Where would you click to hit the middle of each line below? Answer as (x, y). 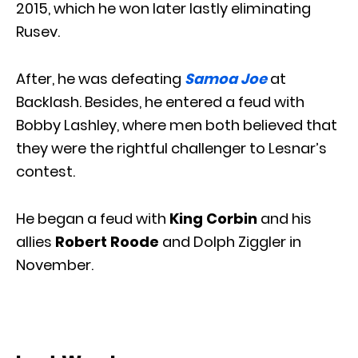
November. (55, 265)
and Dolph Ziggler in (230, 241)
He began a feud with (93, 218)
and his (284, 218)
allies (36, 241)
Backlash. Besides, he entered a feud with (160, 101)
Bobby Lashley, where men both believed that (177, 125)
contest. (46, 171)
